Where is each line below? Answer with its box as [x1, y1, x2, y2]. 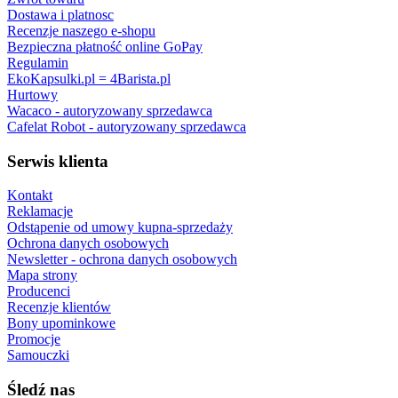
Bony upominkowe [7, 315, 115, 331]
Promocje [7, 331, 60, 347]
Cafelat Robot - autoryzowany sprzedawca [7, 118, 246, 134]
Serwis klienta [7, 151, 108, 171]
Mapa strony [7, 267, 77, 283]
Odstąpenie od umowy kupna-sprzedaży [7, 219, 233, 235]
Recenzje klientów [7, 299, 111, 315]
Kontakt [7, 187, 52, 203]
